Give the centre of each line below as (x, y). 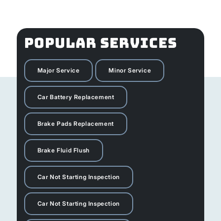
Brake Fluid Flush (63, 150)
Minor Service (130, 70)
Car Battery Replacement (76, 97)
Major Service (58, 70)
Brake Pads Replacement (75, 123)
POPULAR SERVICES (100, 42)
